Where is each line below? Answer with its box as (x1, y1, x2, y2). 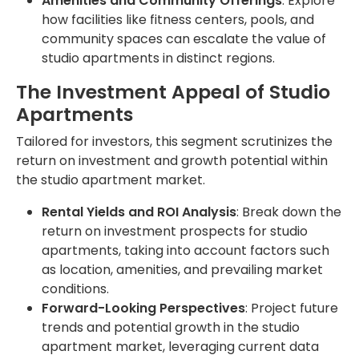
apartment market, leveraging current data (42, 337, 319, 357)
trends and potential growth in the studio (42, 318, 300, 337)
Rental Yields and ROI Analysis (42, 203, 236, 222)
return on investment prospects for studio (42, 222, 308, 241)
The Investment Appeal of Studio (16, 79, 330, 106)
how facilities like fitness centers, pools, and (42, 10, 314, 30)
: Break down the (236, 203, 341, 222)
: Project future (245, 299, 338, 318)
